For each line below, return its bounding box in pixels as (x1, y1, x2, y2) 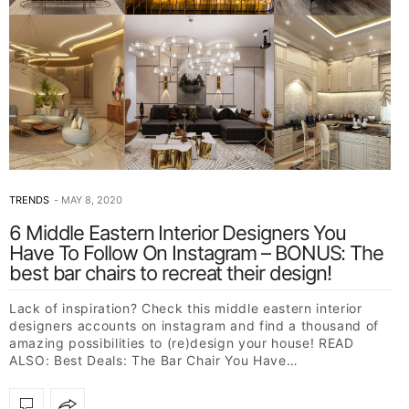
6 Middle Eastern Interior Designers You (9, 220, 347, 245)
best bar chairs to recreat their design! (9, 260, 331, 285)
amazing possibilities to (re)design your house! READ (9, 334, 354, 351)
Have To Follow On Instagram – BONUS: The (9, 240, 383, 265)
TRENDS (9, 193, 49, 206)
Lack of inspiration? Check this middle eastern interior (9, 299, 362, 316)
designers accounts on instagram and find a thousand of (9, 317, 379, 333)
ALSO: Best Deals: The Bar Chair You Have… (9, 351, 299, 368)
